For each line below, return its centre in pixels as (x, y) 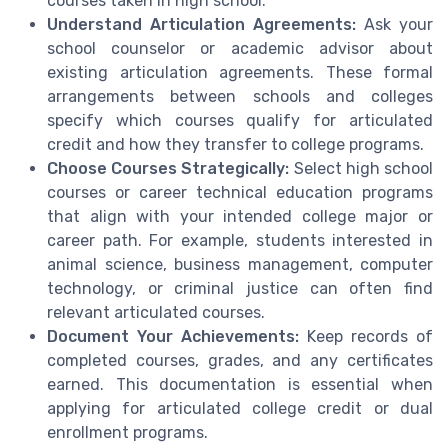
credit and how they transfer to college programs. (235, 145)
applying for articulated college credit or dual (240, 409)
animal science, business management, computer (240, 265)
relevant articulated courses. (156, 313)
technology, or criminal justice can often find (240, 289)
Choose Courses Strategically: (168, 169)
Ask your (394, 25)
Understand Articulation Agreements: (201, 25)
